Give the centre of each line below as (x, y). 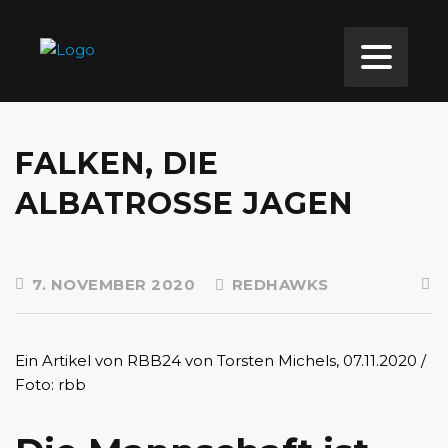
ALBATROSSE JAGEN (184, 203)
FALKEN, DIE (117, 163)
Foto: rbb (50, 384)
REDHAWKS (278, 284)
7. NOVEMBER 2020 (111, 284)
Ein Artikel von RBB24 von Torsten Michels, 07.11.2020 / (220, 360)
